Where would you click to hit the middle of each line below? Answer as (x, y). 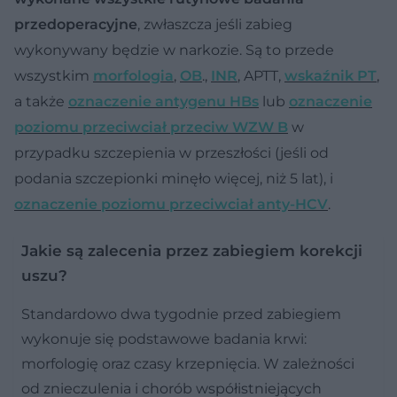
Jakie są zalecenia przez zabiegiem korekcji (192, 250)
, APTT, (261, 75)
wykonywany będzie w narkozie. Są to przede (174, 50)
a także (41, 101)
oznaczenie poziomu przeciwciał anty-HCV (171, 204)
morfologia (133, 75)
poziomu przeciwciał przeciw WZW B (151, 127)
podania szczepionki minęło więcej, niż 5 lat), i (174, 178)
